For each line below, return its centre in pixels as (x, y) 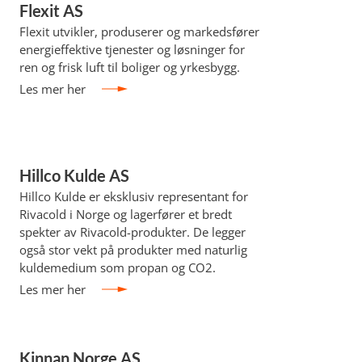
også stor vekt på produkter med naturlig (133, 250)
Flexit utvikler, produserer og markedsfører (139, 32)
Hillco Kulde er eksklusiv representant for (133, 196)
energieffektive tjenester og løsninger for (132, 49)
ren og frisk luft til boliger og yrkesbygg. (129, 67)
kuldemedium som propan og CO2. (117, 267)
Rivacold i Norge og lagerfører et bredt (125, 214)
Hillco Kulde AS (74, 175)
